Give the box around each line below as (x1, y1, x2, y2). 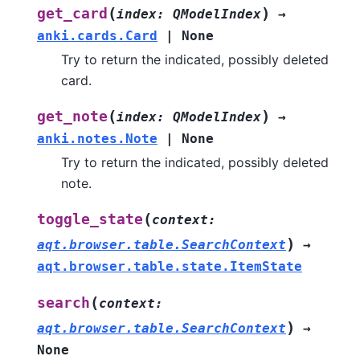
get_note (37, 108, 108, 125)
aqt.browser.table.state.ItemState (37, 258, 302, 274)
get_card (37, 5, 108, 22)
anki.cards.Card (37, 27, 157, 43)
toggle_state (37, 211, 143, 227)
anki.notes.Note (37, 130, 157, 146)
